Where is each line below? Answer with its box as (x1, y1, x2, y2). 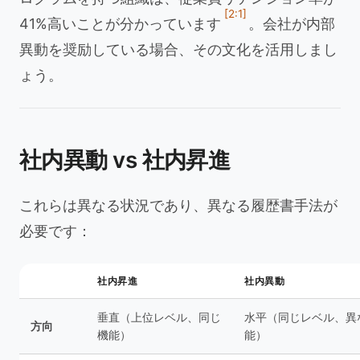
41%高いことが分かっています (19, 15, 221, 32)
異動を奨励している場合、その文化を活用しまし (19, 41, 337, 58)
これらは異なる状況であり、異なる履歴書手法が (19, 197, 337, 214)
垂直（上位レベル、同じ (97, 310, 221, 324)
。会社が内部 (248, 15, 335, 32)
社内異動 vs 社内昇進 (19, 146, 231, 174)
